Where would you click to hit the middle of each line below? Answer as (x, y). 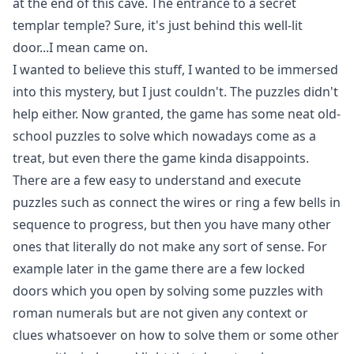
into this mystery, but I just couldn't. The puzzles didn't (175, 92)
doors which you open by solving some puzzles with (168, 291)
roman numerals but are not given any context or (160, 313)
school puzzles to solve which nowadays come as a (164, 136)
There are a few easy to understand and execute (157, 180)
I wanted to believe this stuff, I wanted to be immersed (175, 70)
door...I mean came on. (80, 47)
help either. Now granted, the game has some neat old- (177, 114)
